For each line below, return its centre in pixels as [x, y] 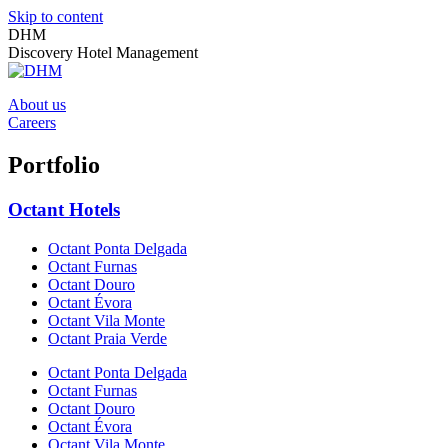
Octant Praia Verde [107, 338]
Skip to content [55, 16]
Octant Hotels [64, 209]
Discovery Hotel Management [103, 52]
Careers [32, 122]
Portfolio [54, 164]
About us [37, 104]
